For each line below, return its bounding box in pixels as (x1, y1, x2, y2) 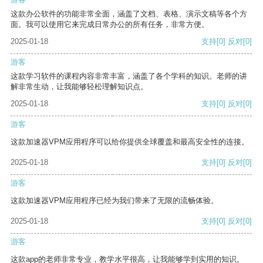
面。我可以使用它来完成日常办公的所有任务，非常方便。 (11, 20, 209, 29)
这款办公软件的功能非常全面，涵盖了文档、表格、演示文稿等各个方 (11, 9, 247, 19)
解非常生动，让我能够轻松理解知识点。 (11, 82, 148, 92)
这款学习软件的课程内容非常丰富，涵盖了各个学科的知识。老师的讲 (11, 72, 247, 81)
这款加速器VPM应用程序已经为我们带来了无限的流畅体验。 (11, 196, 218, 205)
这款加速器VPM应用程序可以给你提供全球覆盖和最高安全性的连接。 (11, 137, 249, 147)
